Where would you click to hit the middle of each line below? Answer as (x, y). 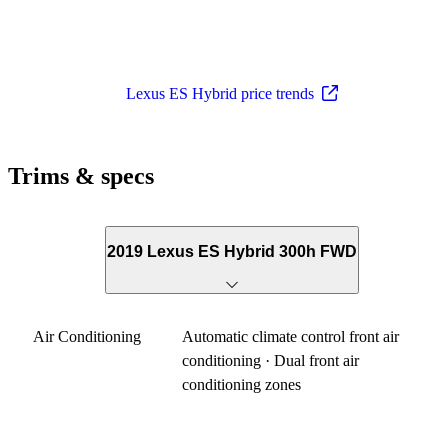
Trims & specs (81, 175)
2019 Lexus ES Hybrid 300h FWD (232, 252)
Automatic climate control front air (291, 336)
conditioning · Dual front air (271, 360)
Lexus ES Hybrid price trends (220, 93)
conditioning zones (242, 384)
